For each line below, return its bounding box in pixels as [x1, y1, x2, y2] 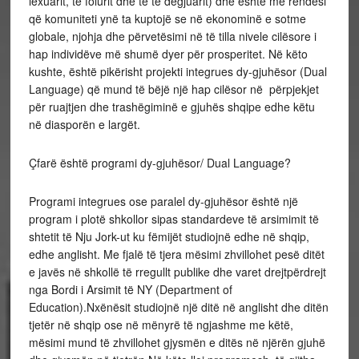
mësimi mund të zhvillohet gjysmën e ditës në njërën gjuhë [28, 334, 325, 350]
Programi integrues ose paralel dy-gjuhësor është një [28, 193, 298, 209]
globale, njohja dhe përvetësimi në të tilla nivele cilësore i [28, 28, 317, 44]
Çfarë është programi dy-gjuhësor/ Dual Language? [28, 155, 291, 171]
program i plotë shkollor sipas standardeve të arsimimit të [28, 211, 319, 227]
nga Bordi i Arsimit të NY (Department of [28, 281, 232, 297]
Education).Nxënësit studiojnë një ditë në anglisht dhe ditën [28, 299, 329, 315]
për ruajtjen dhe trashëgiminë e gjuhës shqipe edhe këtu [28, 99, 315, 115]
